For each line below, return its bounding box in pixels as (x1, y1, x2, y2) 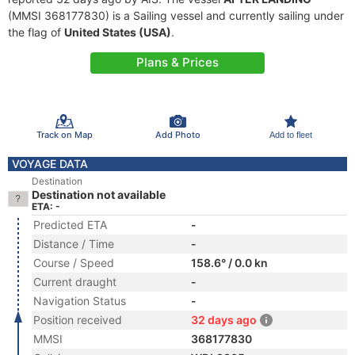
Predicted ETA (33, 218, 107, 231)
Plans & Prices (136, 55, 219, 70)
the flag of (8, 25, 64, 39)
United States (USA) (64, 25, 171, 39)
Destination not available (32, 188, 166, 201)
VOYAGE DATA (12, 157, 88, 170)
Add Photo (155, 128, 200, 140)
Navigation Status (33, 294, 126, 307)
